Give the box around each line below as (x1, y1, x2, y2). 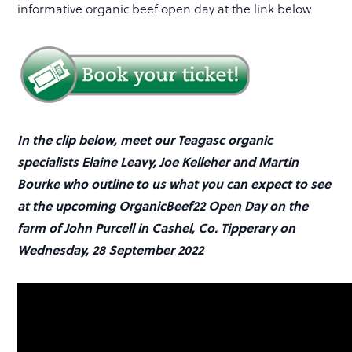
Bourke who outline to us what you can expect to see (17, 174, 332, 192)
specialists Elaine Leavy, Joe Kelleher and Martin (17, 152, 299, 170)
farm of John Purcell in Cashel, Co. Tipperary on (17, 218, 296, 236)
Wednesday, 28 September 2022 (17, 240, 204, 258)
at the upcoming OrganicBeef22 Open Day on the (17, 196, 309, 214)
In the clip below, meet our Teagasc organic (17, 130, 273, 148)
